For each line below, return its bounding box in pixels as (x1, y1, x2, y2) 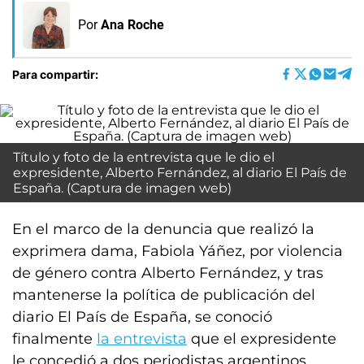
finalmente (12, 330, 97, 348)
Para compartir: (12, 67, 98, 81)
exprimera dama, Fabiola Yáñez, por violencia (12, 242, 343, 260)
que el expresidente (187, 330, 336, 348)
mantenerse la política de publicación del (12, 286, 315, 304)
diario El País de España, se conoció (12, 308, 272, 326)
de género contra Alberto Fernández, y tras (12, 264, 323, 282)
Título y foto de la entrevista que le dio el (13, 149, 275, 165)
